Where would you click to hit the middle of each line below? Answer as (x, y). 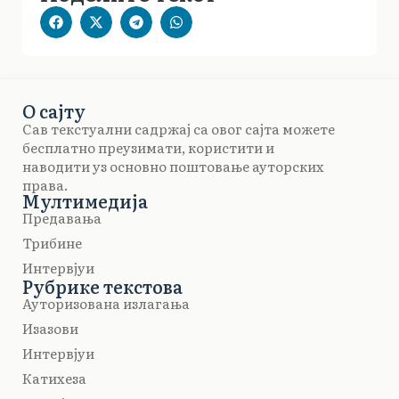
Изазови (50, 329)
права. (45, 185)
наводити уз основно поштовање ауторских (173, 167)
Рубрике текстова (102, 286)
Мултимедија (85, 201)
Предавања (62, 218)
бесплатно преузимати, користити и (148, 148)
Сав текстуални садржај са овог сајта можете (179, 129)
